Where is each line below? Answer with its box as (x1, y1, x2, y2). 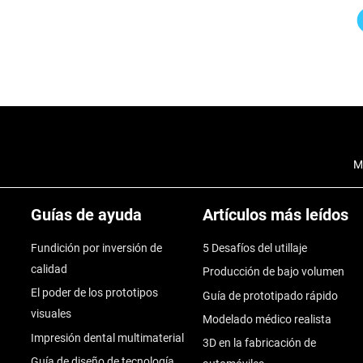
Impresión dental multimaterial (30, 331, 184, 344)
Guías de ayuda (30, 205, 142, 224)
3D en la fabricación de (202, 336, 316, 350)
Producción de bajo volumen (202, 265, 344, 279)
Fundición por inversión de (30, 241, 162, 254)
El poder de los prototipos (30, 286, 158, 300)
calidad (30, 263, 67, 275)
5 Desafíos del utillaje (202, 241, 307, 254)
